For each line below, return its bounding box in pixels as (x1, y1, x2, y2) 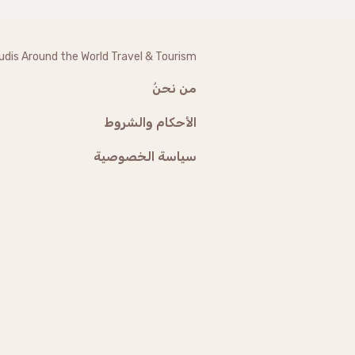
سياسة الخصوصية (93, 149, 197, 164)
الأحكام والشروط (104, 115, 197, 130)
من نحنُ (151, 81, 197, 96)
